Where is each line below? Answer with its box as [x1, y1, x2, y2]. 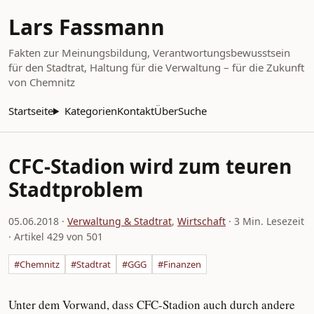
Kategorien [64, 104, 117, 118]
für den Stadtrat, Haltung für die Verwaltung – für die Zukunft [8, 60, 304, 74]
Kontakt [116, 104, 154, 118]
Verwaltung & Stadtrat [67, 214, 172, 228]
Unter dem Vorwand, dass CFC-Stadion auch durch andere [8, 296, 295, 313]
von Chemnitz [8, 75, 75, 89]
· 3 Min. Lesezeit [226, 214, 304, 228]
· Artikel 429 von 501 [8, 230, 103, 243]
